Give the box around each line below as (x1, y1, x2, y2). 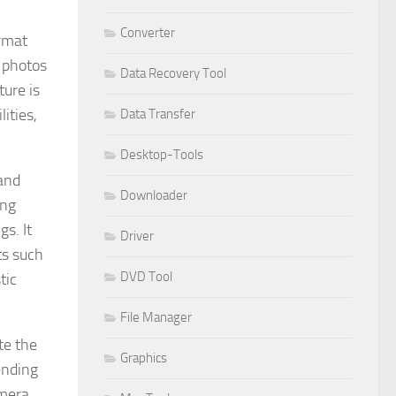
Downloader (120, 187, 187, 203)
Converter (120, 24, 175, 41)
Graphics (120, 349, 167, 366)
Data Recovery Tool (120, 65, 226, 81)
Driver (120, 227, 154, 244)
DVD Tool (120, 268, 172, 285)
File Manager (120, 308, 192, 325)
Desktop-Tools (120, 146, 203, 163)
